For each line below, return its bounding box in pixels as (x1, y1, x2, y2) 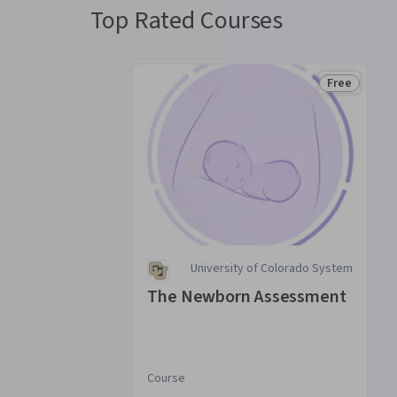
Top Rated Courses (90, 3, 284, 38)
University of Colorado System (191, 260, 353, 277)
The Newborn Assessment (147, 284, 346, 309)
